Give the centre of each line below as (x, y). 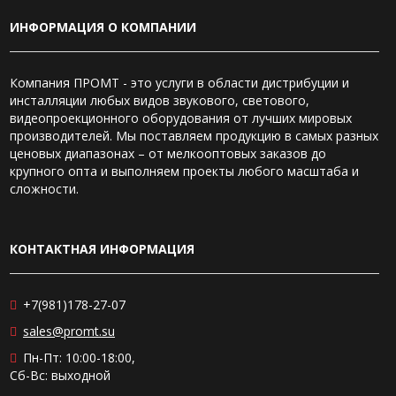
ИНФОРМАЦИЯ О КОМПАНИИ (103, 27)
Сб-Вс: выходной (60, 375)
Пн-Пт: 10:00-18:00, (79, 358)
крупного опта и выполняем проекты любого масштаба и (184, 171)
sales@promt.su (69, 331)
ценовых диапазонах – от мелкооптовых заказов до (168, 153)
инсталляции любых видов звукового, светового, (160, 100)
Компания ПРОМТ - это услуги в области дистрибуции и (179, 83)
